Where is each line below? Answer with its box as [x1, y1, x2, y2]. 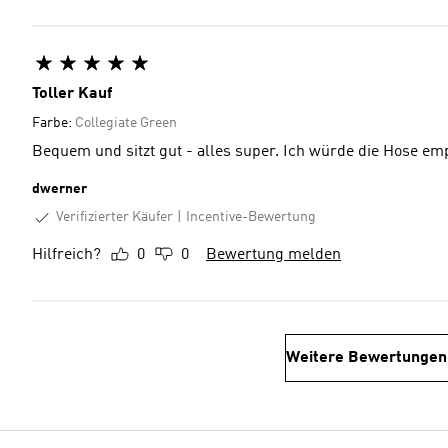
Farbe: [32, 116, 75, 130]
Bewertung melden [206, 246, 341, 263]
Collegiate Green [75, 116, 177, 130]
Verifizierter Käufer [56, 210, 173, 224]
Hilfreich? [32, 246, 101, 263]
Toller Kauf [32, 86, 112, 102]
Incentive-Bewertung [186, 210, 316, 225]
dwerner [32, 182, 87, 196]
